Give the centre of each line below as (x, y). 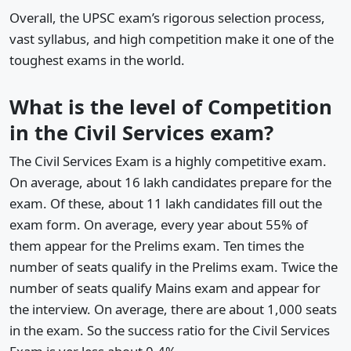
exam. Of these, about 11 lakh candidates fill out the (166, 203)
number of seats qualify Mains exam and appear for (165, 288)
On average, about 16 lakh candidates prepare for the (170, 182)
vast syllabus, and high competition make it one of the (172, 39)
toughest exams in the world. (97, 60)
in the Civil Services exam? (141, 132)
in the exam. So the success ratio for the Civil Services (170, 330)
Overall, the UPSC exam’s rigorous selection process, (167, 18)
